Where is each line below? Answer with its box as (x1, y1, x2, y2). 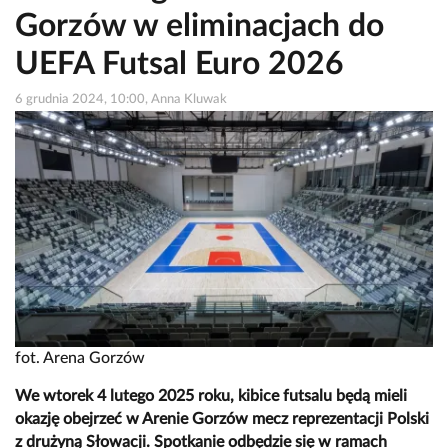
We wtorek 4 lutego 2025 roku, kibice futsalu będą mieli (15, 388, 407, 405)
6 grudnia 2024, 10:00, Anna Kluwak (15, 93, 227, 106)
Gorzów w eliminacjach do (15, 10, 384, 43)
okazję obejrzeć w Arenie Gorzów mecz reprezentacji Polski (15, 411, 429, 428)
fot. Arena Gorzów (15, 350, 145, 367)
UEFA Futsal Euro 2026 (15, 48, 344, 81)
